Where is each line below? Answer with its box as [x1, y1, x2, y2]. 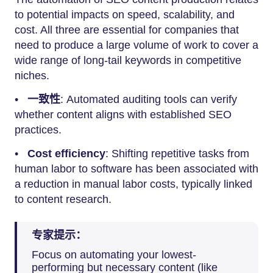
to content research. [15, 193, 112, 205]
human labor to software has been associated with [15, 162, 258, 175]
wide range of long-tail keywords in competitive [15, 54, 241, 66]
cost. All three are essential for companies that [15, 23, 239, 36]
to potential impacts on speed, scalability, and [15, 8, 235, 21]
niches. [15, 69, 49, 82]
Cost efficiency [27, 147, 105, 160]
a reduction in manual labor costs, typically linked [15, 177, 252, 190]
